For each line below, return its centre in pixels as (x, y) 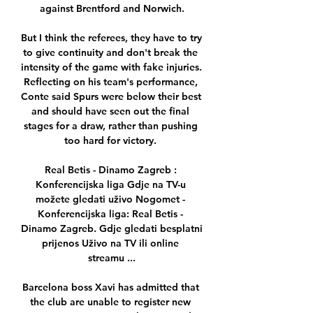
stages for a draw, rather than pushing (110, 126)
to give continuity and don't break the (110, 53)
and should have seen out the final (110, 111)
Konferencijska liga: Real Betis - (110, 214)
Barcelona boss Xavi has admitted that (110, 287)
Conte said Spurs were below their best (111, 97)
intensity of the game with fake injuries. (111, 67)
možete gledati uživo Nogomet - (110, 199)
